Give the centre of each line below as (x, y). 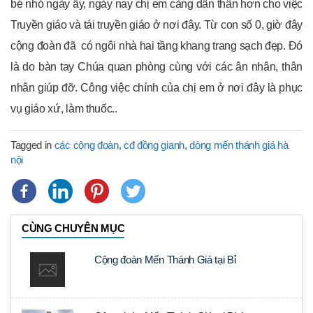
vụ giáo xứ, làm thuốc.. (64, 109)
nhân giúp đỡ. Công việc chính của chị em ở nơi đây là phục (156, 88)
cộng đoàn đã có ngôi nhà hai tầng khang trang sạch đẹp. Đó (156, 46)
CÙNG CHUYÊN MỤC (73, 228)
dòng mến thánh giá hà (239, 145)
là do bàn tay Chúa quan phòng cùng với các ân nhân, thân (156, 67)
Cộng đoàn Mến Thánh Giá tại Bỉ (165, 260)
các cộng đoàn (86, 145)
